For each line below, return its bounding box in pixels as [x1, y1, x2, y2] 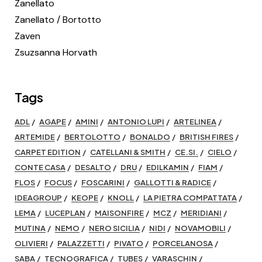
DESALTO [75, 163, 111, 172]
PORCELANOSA [153, 239, 213, 248]
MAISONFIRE [95, 208, 144, 218]
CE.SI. [175, 147, 198, 157]
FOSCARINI [81, 178, 125, 187]
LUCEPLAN [45, 208, 85, 218]
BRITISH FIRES [180, 132, 233, 142]
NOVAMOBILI [175, 223, 226, 233]
